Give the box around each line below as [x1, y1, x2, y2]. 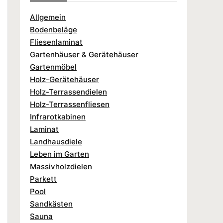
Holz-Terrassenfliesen [30, 99, 110, 109]
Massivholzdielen [30, 161, 92, 171]
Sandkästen [30, 199, 73, 209]
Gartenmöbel [30, 62, 77, 72]
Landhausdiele [30, 136, 82, 146]
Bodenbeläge [30, 24, 77, 34]
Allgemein [30, 12, 66, 22]
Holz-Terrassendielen [30, 87, 107, 97]
